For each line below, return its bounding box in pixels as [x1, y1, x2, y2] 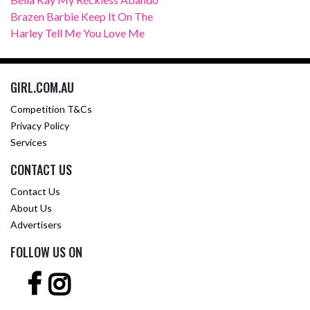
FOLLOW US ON [10, 243, 82, 261]
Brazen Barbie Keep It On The [10, 10, 153, 23]
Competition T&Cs [10, 103, 92, 115]
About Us [10, 202, 52, 214]
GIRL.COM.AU [10, 78, 74, 96]
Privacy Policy [10, 120, 69, 131]
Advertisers [10, 219, 62, 230]
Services [10, 136, 47, 148]
